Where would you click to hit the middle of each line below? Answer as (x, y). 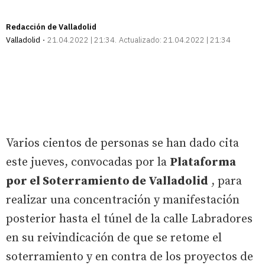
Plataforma (203, 162)
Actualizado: (140, 40)
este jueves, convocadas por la (88, 162)
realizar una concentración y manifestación (123, 200)
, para (225, 181)
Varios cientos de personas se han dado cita (122, 143)
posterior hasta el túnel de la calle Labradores (129, 219)
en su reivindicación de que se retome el (114, 238)
